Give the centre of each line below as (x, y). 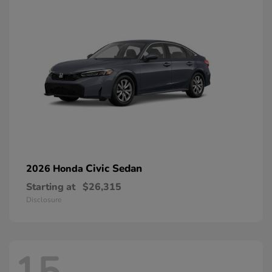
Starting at (51, 187)
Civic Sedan (114, 169)
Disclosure (44, 200)
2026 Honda (56, 169)
